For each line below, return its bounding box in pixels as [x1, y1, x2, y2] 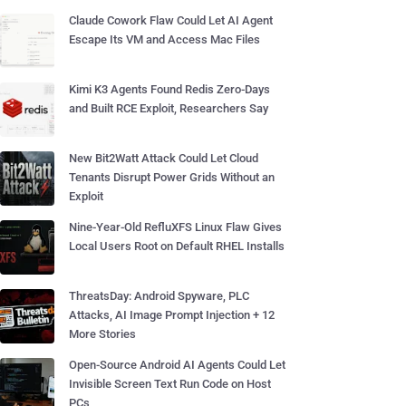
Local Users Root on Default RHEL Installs [69, 239, 285, 253]
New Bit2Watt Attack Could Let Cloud [69, 151, 258, 165]
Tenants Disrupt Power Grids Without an [69, 170, 275, 184]
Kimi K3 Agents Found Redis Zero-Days [69, 82, 270, 96]
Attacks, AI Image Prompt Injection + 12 [69, 308, 275, 322]
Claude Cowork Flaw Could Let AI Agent [69, 14, 273, 27]
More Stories [69, 327, 136, 341]
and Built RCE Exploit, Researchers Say [69, 101, 268, 115]
